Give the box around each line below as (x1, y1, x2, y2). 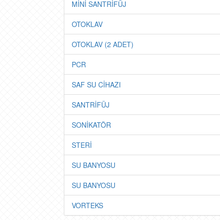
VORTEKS (72, 200, 103, 210)
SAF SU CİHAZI (72, 80, 121, 89)
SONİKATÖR (72, 120, 111, 130)
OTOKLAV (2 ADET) (72, 39, 134, 49)
